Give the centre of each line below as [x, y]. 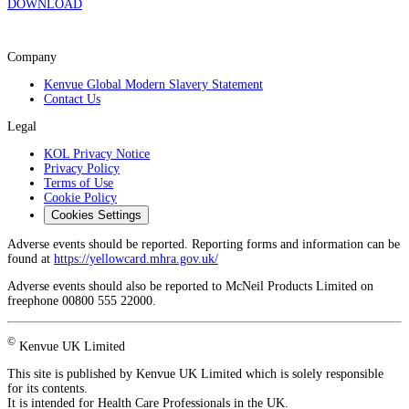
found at [31, 259]
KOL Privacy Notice [97, 154]
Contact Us [72, 100]
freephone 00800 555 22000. [82, 301]
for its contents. [47, 388]
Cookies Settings [96, 215]
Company [32, 58]
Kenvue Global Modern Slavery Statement [153, 85]
